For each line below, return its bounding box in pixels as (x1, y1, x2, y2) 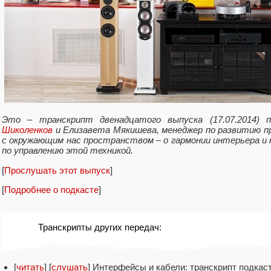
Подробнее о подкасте (4, 184, 99, 195)
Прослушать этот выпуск (4, 165, 110, 175)
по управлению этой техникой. (2, 145, 133, 156)
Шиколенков (2, 125, 53, 135)
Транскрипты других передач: (38, 221, 162, 232)
